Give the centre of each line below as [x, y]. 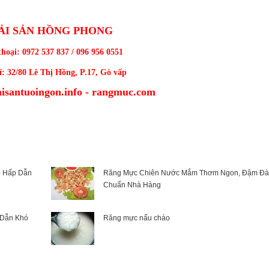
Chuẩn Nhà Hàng [132, 185]
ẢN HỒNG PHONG [66, 30]
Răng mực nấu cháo [136, 218]
